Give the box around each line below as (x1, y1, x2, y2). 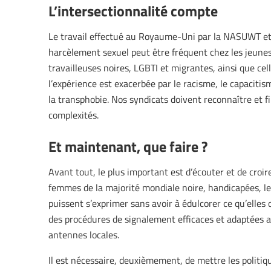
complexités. (48, 108, 99, 122)
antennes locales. (48, 228, 119, 242)
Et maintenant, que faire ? (48, 135, 207, 157)
